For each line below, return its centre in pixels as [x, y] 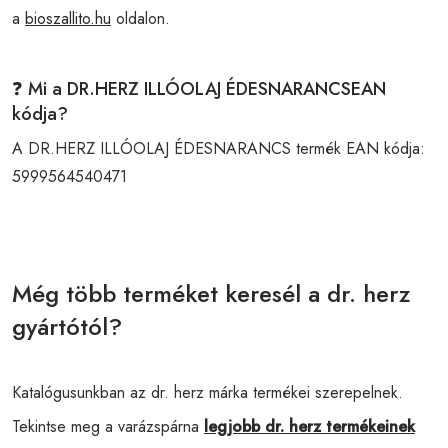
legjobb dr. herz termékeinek [309, 426]
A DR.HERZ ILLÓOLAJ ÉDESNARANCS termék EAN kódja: [218, 148]
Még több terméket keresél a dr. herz [211, 293]
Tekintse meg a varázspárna [108, 426]
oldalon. [140, 18]
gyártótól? [67, 326]
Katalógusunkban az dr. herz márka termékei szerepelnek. [207, 392]
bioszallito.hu [68, 18]
